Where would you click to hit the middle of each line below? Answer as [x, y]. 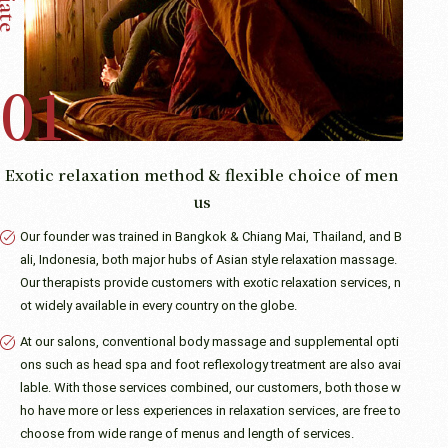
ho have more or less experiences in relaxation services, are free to [210, 411]
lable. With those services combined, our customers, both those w [210, 388]
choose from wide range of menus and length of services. [187, 434]
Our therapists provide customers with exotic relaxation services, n [210, 283]
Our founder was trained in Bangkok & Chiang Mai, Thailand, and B [211, 237]
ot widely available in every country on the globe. [158, 306]
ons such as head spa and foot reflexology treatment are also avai [210, 365]
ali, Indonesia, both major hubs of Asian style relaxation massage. [208, 260]
